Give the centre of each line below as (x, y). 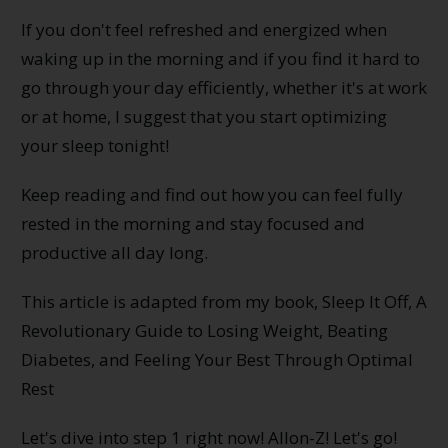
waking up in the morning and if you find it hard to (220, 58)
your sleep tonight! (97, 145)
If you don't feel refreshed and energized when (204, 29)
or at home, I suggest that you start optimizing (204, 116)
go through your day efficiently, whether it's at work (224, 87)
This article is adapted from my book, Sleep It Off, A (224, 301)
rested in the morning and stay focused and (193, 223)
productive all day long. (114, 252)
